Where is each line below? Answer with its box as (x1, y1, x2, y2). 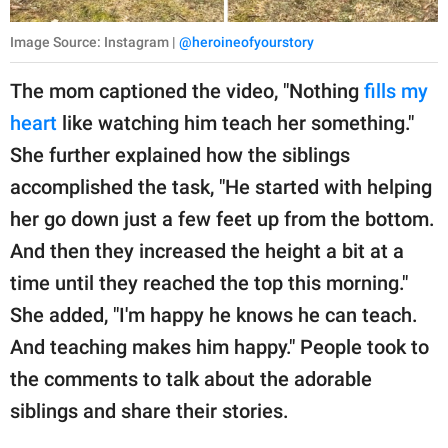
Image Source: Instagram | (10, 34, 179, 50)
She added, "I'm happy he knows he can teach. (10, 303, 418, 327)
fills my (359, 79, 428, 103)
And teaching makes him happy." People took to (10, 335, 429, 359)
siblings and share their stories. (10, 399, 289, 423)
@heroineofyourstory (179, 34, 314, 50)
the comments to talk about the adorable (10, 367, 372, 391)
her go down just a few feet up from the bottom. (10, 207, 435, 231)
